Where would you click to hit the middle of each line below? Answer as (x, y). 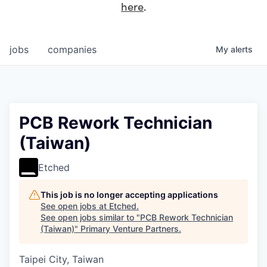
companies (72, 50)
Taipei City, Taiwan (61, 260)
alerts (242, 49)
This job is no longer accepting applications (129, 195)
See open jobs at (75, 206)
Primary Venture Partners (130, 229)
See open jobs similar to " (90, 218)
